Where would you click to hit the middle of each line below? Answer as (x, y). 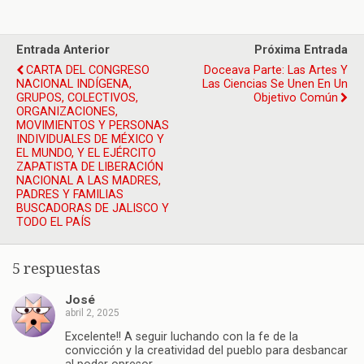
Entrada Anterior (63, 50)
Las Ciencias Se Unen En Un (275, 84)
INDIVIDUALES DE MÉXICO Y (90, 140)
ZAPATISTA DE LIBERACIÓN (90, 167)
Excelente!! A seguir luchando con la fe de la (182, 337)
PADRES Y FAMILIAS (70, 195)
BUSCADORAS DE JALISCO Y (93, 209)
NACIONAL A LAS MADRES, (89, 181)
